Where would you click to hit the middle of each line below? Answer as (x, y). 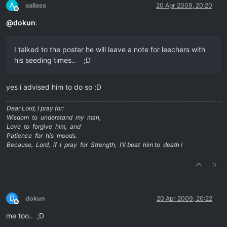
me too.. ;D (25, 215)
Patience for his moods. (42, 135)
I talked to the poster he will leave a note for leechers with (110, 49)
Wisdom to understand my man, (54, 117)
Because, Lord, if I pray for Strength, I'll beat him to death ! (94, 144)
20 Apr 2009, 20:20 (184, 5)
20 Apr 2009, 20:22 (184, 198)
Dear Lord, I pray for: (35, 108)
